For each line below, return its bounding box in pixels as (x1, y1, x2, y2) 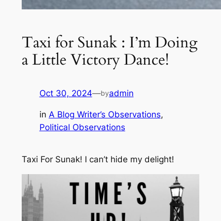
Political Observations (39, 122, 125, 133)
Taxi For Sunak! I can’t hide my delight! (21, 154, 174, 165)
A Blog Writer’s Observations (48, 110, 161, 120)
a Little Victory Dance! (21, 49, 169, 70)
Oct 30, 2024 (39, 88, 92, 99)
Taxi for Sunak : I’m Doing (21, 32, 197, 53)
